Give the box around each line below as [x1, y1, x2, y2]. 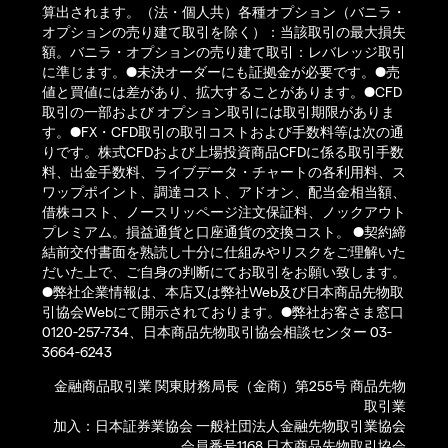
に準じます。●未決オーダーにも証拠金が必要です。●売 [42, 63, 400, 81]
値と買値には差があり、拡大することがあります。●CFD [42, 83, 402, 101]
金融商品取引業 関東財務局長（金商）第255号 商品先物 [54, 377, 406, 395]
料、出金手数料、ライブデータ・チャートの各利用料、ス [42, 163, 406, 181]
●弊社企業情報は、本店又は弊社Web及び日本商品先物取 [42, 283, 404, 301]
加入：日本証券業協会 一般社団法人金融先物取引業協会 [53, 417, 406, 435]
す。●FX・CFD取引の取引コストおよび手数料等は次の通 [42, 123, 404, 141]
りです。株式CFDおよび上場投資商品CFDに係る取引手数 [42, 143, 404, 161]
